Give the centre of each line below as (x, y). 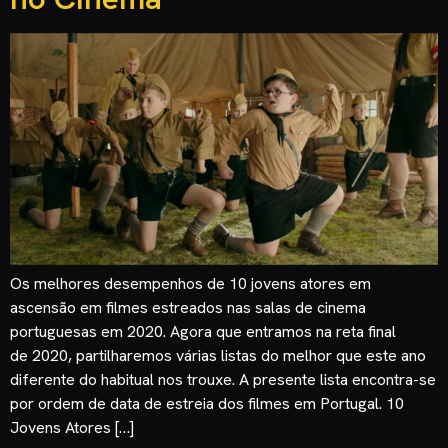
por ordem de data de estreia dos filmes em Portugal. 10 (207, 404)
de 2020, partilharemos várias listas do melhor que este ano (218, 356)
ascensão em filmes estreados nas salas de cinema (188, 308)
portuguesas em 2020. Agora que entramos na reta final (203, 332)
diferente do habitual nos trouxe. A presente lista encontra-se (223, 380)
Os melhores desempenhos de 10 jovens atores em (190, 284)
